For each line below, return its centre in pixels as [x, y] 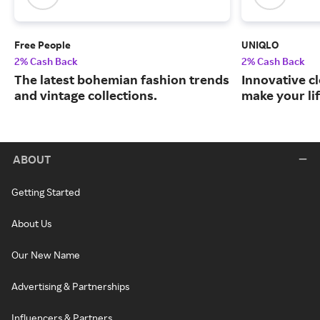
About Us [31, 224]
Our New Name [46, 255]
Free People [42, 45]
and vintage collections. [86, 95]
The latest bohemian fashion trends [122, 80]
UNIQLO [260, 45]
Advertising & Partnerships [70, 286]
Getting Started [46, 192]
